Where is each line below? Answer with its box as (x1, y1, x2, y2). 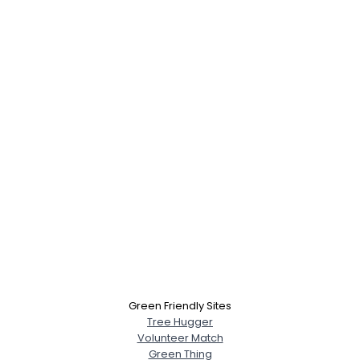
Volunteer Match (137, 330, 223, 346)
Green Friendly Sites (129, 298, 231, 313)
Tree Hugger (147, 314, 213, 329)
